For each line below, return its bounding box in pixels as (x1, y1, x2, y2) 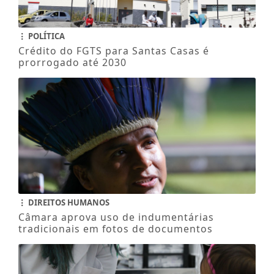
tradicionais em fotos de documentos (18, 222, 213, 236)
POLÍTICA (26, 31, 65, 42)
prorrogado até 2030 (18, 56, 127, 70)
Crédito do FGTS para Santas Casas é (18, 44, 209, 58)
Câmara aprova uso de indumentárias (18, 210, 214, 224)
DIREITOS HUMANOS (26, 197, 109, 209)
